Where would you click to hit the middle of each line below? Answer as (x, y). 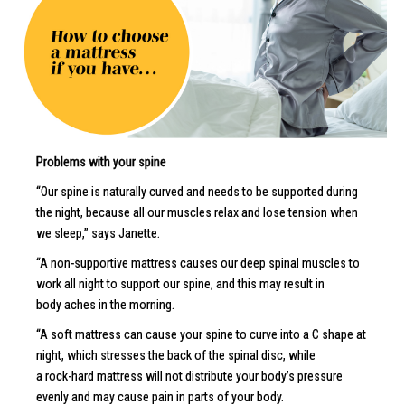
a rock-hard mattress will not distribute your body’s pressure (189, 376)
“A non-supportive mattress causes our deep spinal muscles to (198, 263)
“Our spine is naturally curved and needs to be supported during (197, 191)
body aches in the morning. (105, 304)
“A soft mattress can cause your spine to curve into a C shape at (201, 334)
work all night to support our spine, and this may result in (180, 283)
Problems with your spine (101, 161)
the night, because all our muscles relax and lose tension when (197, 212)
